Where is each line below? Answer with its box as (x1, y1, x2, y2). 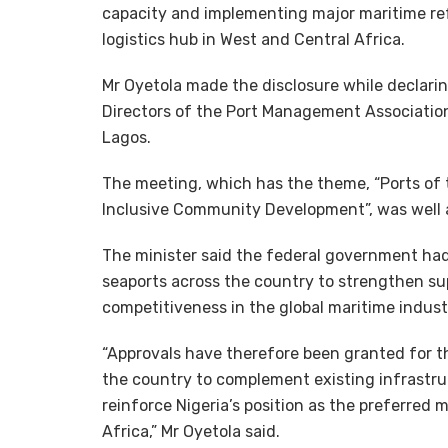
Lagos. (102, 128, 151, 148)
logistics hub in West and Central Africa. (102, 30, 405, 50)
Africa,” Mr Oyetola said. (102, 422, 280, 442)
